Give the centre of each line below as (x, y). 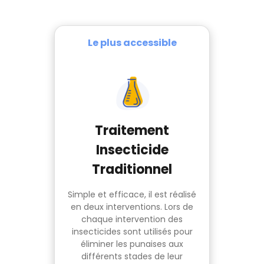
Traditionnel (132, 170)
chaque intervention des (132, 220)
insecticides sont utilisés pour (132, 232)
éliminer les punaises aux (132, 244)
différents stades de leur (132, 257)
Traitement (132, 131)
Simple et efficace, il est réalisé (132, 195)
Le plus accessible (132, 43)
